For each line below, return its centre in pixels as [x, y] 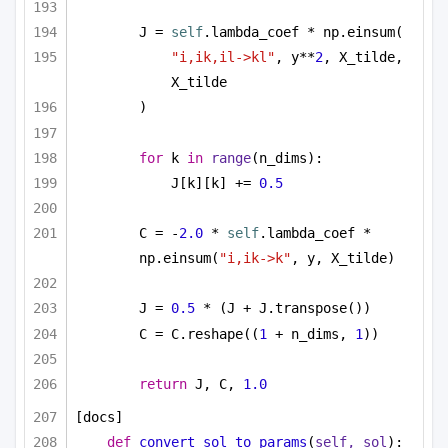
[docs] [99, 417]
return [163, 384]
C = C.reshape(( [199, 333]
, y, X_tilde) [343, 258]
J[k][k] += [215, 182]
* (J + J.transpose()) [283, 308]
